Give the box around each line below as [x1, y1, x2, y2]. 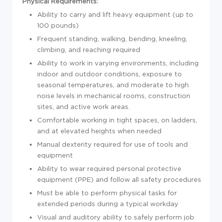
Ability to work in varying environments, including [37, 59, 199, 66]
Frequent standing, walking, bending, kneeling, [37, 35, 187, 42]
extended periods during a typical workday [37, 200, 178, 207]
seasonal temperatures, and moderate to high [37, 81, 189, 88]
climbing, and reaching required [37, 46, 140, 53]
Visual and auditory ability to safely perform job [37, 214, 194, 221]
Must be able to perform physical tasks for [37, 189, 177, 196]
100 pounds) [37, 22, 79, 29]
